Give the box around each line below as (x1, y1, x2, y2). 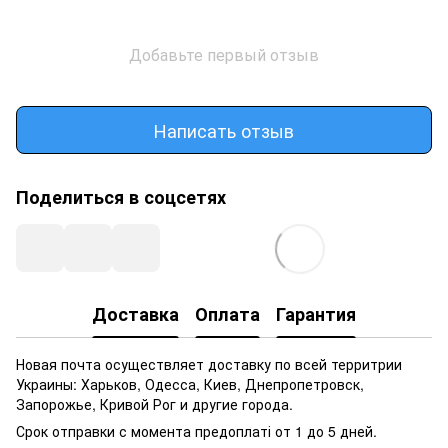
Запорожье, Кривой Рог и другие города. (16, 394, 293, 414)
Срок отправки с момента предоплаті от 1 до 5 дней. (16, 421, 377, 441)
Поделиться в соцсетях (16, 184, 226, 210)
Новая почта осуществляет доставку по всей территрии (16, 354, 402, 374)
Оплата (195, 300, 260, 327)
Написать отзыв (154, 116, 294, 143)
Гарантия (276, 300, 356, 327)
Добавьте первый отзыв (129, 43, 319, 66)
